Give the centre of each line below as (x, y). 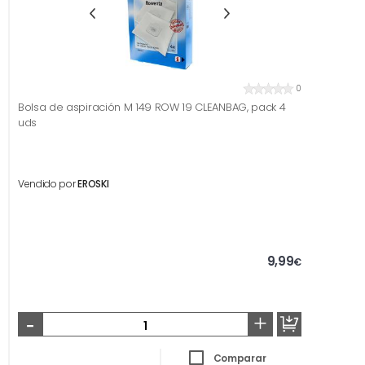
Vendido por (48, 184)
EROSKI (93, 184)
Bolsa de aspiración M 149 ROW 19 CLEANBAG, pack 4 (152, 107)
